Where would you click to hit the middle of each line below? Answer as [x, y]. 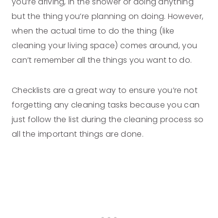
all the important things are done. [78, 134]
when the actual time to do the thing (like [93, 31]
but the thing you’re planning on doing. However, [108, 16]
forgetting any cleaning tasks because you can [106, 105]
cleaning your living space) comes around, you [105, 45]
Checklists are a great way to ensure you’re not [105, 90]
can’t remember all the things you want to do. [102, 60]
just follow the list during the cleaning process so [108, 119]
